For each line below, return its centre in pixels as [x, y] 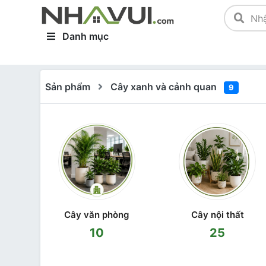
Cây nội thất [217, 215]
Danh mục [84, 36]
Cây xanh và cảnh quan [165, 86]
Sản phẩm [68, 86]
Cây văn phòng [97, 215]
